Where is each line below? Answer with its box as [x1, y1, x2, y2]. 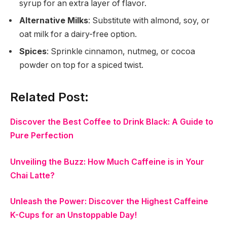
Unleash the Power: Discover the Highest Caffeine [10, 197, 208, 207]
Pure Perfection [10, 131, 73, 141]
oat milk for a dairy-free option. [19, 29, 137, 39]
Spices [19, 46, 47, 56]
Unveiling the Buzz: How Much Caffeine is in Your [10, 157, 204, 167]
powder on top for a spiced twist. [19, 60, 143, 70]
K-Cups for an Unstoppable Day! [10, 210, 137, 220]
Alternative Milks [19, 15, 88, 25]
